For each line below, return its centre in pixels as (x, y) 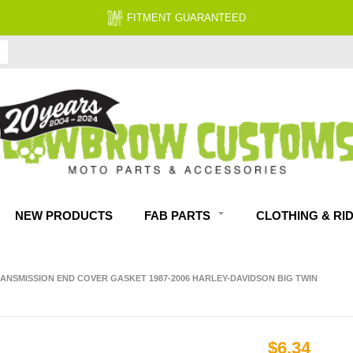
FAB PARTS (179, 216)
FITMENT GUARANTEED (186, 17)
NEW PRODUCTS (64, 216)
